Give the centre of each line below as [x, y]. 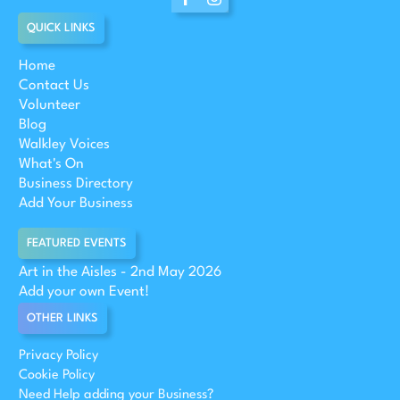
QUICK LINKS [61, 28]
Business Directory [76, 183]
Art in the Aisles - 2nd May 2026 [120, 272]
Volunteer [50, 105]
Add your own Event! [84, 292]
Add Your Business [76, 203]
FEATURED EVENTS [77, 243]
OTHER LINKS [62, 318]
